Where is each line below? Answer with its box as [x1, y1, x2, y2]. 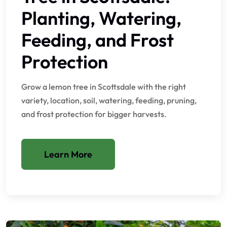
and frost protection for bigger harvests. [21, 108, 167, 119]
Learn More [44, 148, 92, 160]
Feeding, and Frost [21, 28, 174, 51]
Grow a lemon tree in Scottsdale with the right [21, 81, 186, 92]
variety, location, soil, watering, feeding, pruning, [21, 95, 197, 105]
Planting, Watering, [21, 6, 181, 29]
